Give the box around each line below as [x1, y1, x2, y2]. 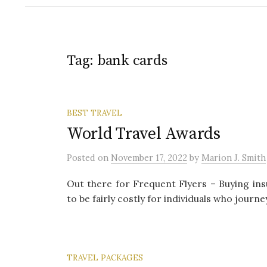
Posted [67, 152, 98, 163]
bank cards [97, 52, 167, 70]
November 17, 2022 [111, 152, 187, 163]
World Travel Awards [67, 123, 221, 144]
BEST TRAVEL [67, 107, 122, 118]
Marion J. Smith [201, 152, 266, 163]
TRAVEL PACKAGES [67, 252, 143, 263]
